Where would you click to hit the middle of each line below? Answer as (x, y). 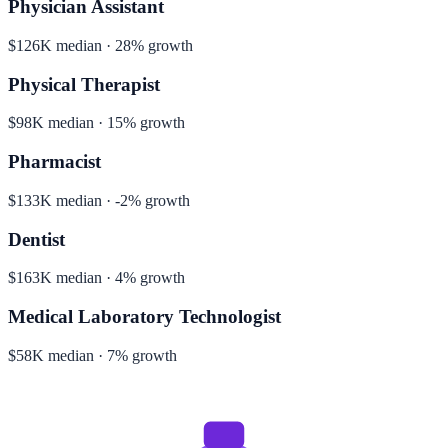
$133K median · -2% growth (99, 200)
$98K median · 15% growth (96, 123)
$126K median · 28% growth (100, 45)
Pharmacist (54, 162)
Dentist (36, 239)
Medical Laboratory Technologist (144, 316)
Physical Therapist (84, 84)
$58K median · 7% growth (92, 355)
